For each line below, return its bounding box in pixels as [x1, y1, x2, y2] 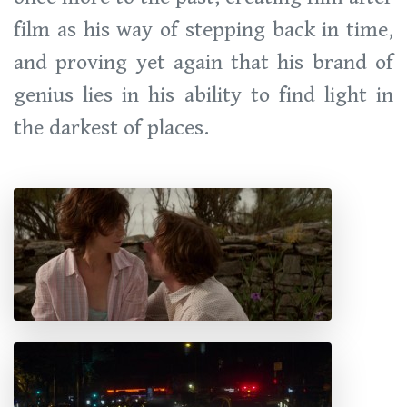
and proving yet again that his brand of [14, 50, 393, 75]
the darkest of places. [14, 115, 209, 141]
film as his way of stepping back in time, [14, 17, 393, 43]
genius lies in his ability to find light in [14, 83, 393, 108]
